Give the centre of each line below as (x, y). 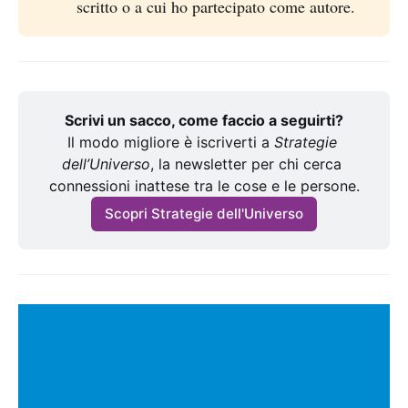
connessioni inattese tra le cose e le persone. (204, 185)
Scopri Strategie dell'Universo (204, 214)
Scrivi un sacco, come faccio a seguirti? (204, 120)
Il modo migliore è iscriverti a (170, 142)
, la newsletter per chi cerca (246, 163)
